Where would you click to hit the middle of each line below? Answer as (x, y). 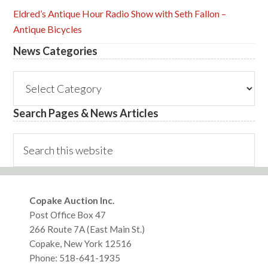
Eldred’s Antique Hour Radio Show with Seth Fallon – (120, 13)
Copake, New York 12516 (81, 243)
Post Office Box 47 (68, 215)
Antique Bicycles (48, 29)
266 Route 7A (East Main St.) (87, 229)
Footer (44, 205)
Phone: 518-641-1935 (75, 258)
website (29, 171)
